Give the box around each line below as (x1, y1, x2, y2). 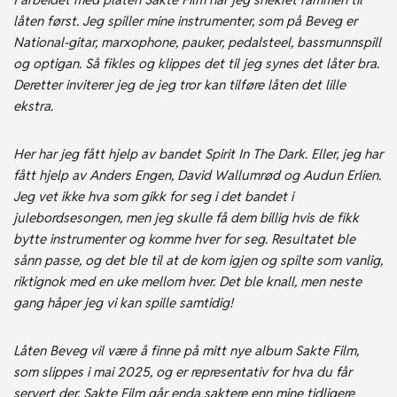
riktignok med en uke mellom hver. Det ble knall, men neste (13, 273, 362, 290)
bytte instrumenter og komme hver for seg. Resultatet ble (13, 230, 355, 247)
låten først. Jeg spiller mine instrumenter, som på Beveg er (13, 12, 357, 29)
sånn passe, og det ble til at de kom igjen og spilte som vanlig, (13, 252, 383, 269)
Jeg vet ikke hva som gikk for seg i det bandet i (13, 188, 293, 205)
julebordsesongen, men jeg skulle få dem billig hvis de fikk (13, 209, 359, 226)
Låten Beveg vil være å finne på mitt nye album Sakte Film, (13, 342, 359, 359)
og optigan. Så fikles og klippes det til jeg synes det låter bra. (13, 55, 379, 72)
